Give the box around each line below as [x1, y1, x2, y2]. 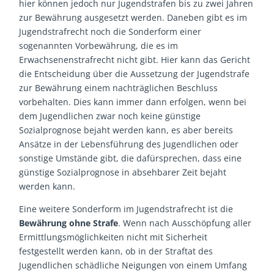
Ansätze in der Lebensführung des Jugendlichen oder [19, 138, 239, 150]
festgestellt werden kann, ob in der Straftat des [19, 245, 213, 257]
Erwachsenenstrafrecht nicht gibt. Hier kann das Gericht [19, 54, 251, 66]
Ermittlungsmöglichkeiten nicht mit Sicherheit [19, 231, 208, 243]
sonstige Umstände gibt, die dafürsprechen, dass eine [19, 152, 242, 165]
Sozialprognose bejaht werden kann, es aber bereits [19, 124, 234, 136]
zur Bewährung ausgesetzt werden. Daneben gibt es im [19, 12, 248, 24]
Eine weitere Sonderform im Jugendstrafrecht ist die [19, 203, 234, 215]
